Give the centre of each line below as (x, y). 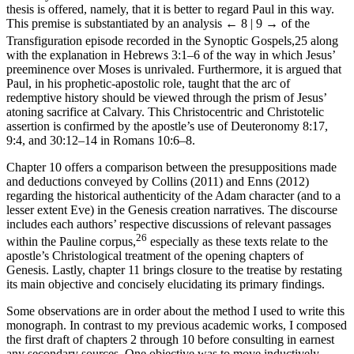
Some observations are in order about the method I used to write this (175, 311)
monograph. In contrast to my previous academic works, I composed (177, 326)
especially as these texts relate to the (237, 242)
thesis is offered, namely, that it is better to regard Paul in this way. (170, 9)
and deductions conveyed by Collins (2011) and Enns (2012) (158, 181)
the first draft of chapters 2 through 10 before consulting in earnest (170, 340)
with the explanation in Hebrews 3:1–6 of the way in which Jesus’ (171, 55)
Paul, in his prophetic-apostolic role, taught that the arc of (148, 83)
